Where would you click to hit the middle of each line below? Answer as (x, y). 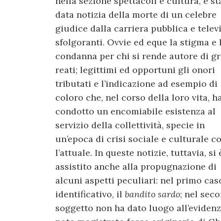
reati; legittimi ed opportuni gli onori (135, 70)
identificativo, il (90, 194)
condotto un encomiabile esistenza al (135, 111)
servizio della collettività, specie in (130, 125)
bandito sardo (152, 194)
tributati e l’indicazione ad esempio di (136, 83)
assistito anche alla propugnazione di (136, 166)
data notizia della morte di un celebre (136, 14)
